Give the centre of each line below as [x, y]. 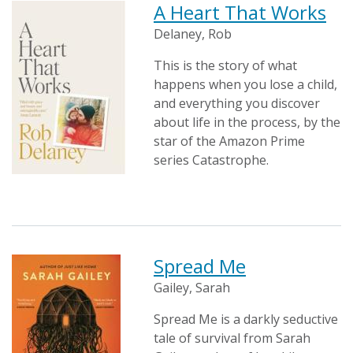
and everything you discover [237, 103]
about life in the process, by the [247, 122]
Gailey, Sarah [192, 288]
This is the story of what [225, 65]
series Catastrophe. [211, 160]
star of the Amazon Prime [229, 141]
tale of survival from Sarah [232, 338]
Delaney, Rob [193, 34]
